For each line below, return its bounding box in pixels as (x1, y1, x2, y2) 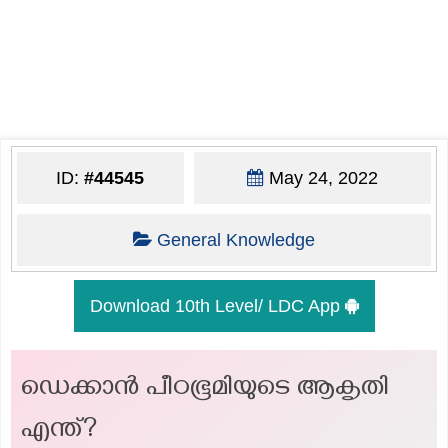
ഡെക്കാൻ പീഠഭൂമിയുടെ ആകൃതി (21, 372, 389, 408)
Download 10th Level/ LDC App (89, 295, 345, 316)
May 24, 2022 (263, 167, 378, 188)
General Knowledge (156, 229, 315, 250)
